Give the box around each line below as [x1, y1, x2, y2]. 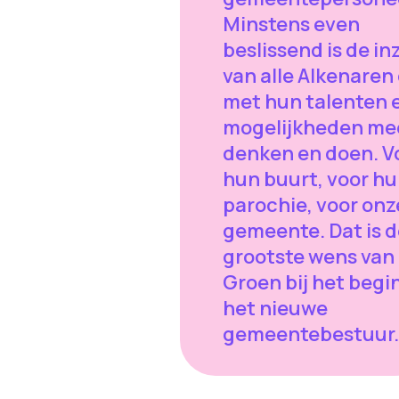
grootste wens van [222, 243, 395, 271]
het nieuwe [222, 295, 328, 322]
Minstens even [222, 11, 360, 38]
